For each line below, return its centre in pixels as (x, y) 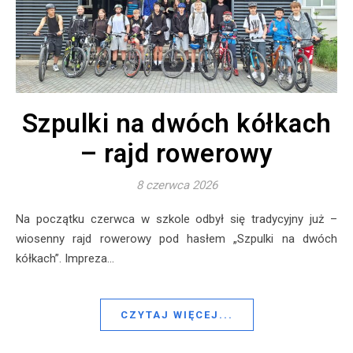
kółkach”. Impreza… (65, 259)
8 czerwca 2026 (176, 186)
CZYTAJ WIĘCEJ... (176, 315)
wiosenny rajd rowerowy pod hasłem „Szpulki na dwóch (176, 239)
